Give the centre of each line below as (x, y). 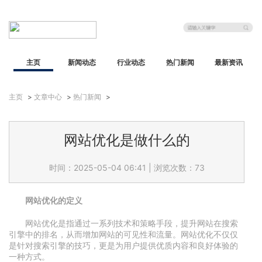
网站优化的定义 (54, 200)
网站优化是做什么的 (127, 140)
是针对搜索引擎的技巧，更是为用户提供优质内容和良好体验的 (123, 245)
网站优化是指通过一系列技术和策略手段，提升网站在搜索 (132, 223)
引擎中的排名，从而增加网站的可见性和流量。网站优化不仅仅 (123, 234)
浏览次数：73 (179, 168)
